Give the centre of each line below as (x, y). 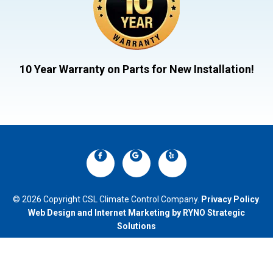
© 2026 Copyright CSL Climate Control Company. (107, 199)
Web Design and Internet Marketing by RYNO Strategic (136, 212)
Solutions (136, 226)
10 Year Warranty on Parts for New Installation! (136, 69)
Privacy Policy (230, 199)
